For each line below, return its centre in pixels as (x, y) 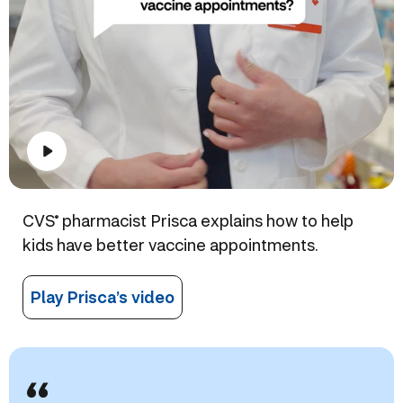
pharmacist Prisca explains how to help (206, 220)
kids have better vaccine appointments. (170, 244)
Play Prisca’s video (103, 296)
